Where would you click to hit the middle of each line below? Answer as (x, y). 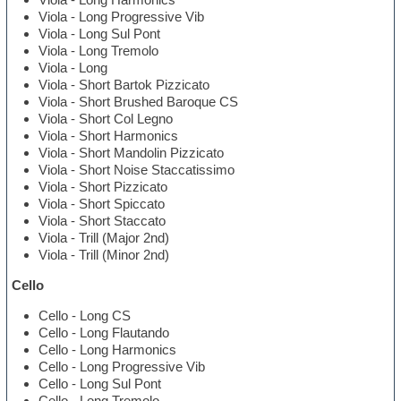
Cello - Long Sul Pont (100, 384)
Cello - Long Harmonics (108, 350)
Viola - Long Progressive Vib (122, 17)
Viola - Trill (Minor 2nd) (104, 255)
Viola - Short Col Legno (106, 119)
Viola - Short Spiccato (102, 204)
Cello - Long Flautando (104, 333)
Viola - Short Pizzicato (103, 187)
